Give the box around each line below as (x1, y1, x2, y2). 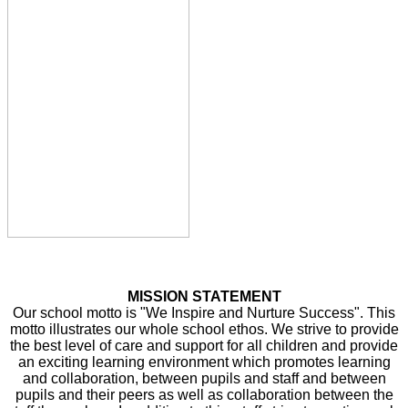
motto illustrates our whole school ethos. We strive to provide (9, 321, 399, 337)
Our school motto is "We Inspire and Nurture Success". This (13, 304, 395, 321)
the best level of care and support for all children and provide (10, 337, 398, 353)
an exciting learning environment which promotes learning (17, 353, 391, 370)
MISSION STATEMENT (127, 288, 281, 304)
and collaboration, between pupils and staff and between (22, 370, 386, 386)
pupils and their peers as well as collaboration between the (15, 386, 393, 403)
